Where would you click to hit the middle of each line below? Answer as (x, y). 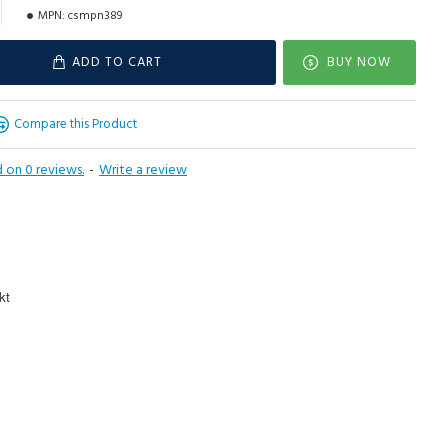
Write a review (143, 170)
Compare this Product (75, 124)
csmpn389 (95, 15)
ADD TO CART (116, 62)
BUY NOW (358, 62)
